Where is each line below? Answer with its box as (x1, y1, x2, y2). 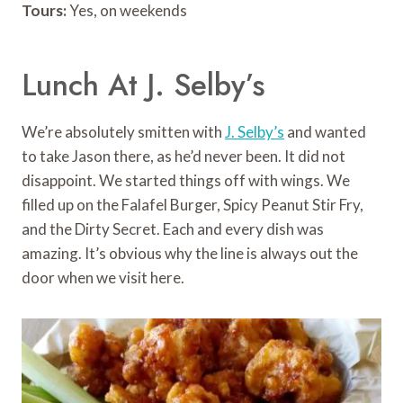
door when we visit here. (22, 267, 184, 287)
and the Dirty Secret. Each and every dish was (22, 219, 324, 238)
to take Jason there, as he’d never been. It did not (22, 146, 345, 166)
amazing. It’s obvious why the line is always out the (22, 243, 358, 263)
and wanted (284, 121, 366, 141)
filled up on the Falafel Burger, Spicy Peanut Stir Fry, (22, 194, 363, 214)
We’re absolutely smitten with (22, 121, 225, 141)
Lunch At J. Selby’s (22, 64, 265, 107)
